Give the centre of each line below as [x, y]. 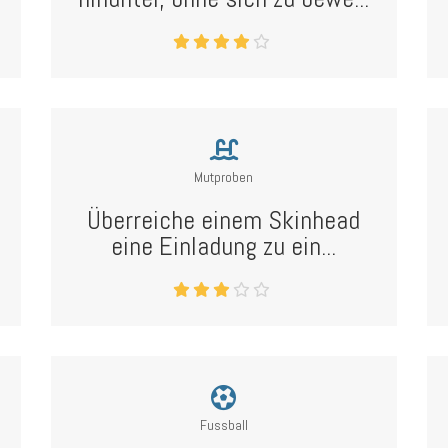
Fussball [223, 425]
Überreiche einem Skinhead [224, 220]
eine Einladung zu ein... [224, 246]
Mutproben [224, 177]
